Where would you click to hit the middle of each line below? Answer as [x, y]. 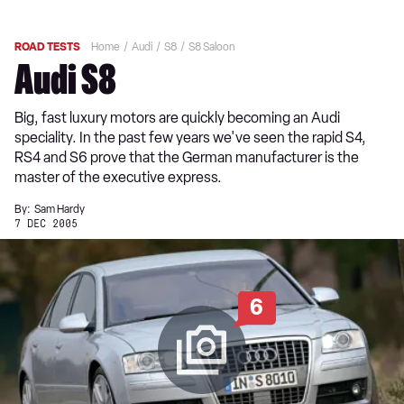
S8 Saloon [211, 47]
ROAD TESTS [47, 47]
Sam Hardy [60, 209]
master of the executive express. [118, 177]
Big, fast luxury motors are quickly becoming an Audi [177, 118]
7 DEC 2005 [46, 224]
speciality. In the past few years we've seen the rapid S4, [190, 138]
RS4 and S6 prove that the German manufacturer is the [187, 157]
